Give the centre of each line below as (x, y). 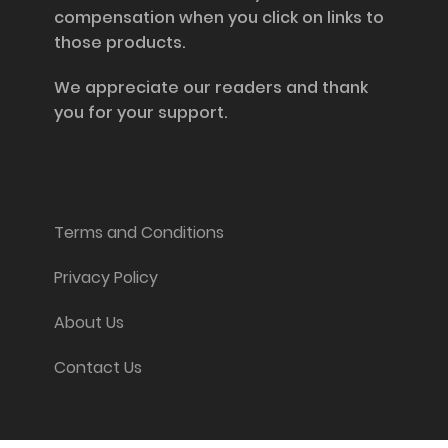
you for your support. (140, 112)
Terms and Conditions (138, 232)
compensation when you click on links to (218, 17)
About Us (88, 322)
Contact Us (97, 367)
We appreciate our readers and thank (210, 87)
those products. (119, 42)
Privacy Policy (105, 277)
